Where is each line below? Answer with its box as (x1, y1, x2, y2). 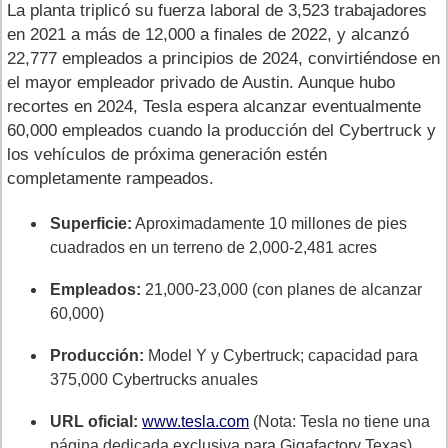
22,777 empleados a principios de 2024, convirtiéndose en (7, 48, 440, 68)
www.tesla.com (142, 412, 249, 430)
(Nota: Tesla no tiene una (249, 412, 430, 430)
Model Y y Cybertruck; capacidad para (144, 346, 418, 364)
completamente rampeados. (7, 168, 214, 188)
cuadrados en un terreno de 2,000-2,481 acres (50, 238, 377, 256)
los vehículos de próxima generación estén (7, 144, 327, 164)
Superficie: (50, 214, 132, 232)
